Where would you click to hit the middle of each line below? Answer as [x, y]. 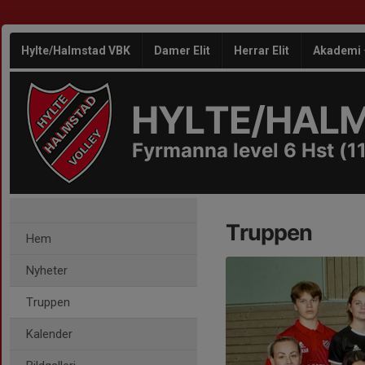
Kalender [49, 334]
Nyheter [47, 270]
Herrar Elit [262, 51]
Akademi [338, 51]
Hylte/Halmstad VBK [76, 51]
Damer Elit [182, 51]
